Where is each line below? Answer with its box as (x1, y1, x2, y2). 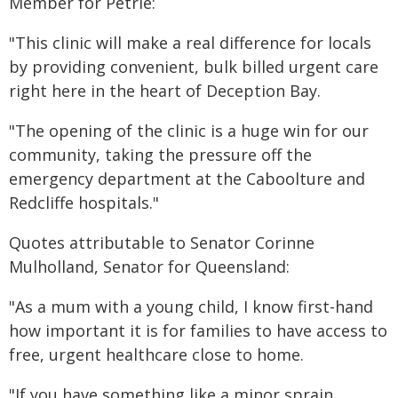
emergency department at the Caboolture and (9, 168, 365, 189)
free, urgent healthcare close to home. (9, 344, 304, 365)
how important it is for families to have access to (9, 320, 387, 341)
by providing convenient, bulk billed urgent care (9, 56, 378, 77)
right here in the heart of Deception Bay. (9, 80, 321, 101)
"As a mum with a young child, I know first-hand (9, 296, 373, 317)
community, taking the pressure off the (9, 144, 312, 165)
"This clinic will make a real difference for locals (9, 32, 371, 53)
